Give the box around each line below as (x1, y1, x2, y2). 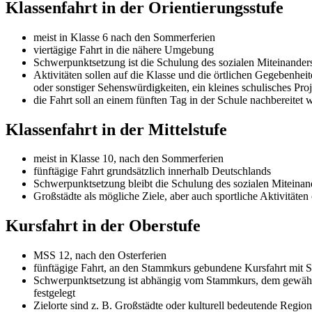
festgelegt (33, 287, 75, 299)
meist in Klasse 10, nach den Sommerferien (33, 153, 224, 165)
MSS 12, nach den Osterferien (33, 249, 166, 262)
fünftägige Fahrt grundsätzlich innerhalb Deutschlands (33, 165, 271, 178)
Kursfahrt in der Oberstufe (6, 217, 201, 235)
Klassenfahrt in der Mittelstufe (6, 120, 227, 139)
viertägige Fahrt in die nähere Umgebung (33, 43, 214, 56)
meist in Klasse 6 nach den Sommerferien (33, 31, 215, 43)
